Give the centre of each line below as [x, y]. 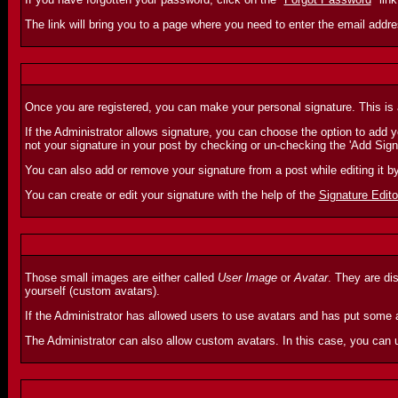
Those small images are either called [121, 278]
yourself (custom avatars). [92, 291]
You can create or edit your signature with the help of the [171, 195]
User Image [247, 278]
